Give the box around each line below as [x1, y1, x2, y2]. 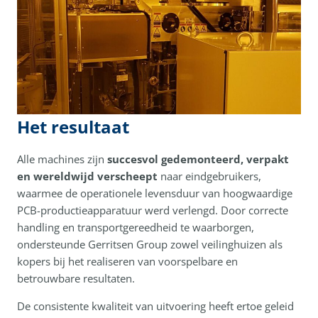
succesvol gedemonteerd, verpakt [107, 151, 289, 166]
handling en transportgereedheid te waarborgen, [17, 219, 254, 234]
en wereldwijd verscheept [17, 168, 158, 183]
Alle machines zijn [17, 151, 107, 166]
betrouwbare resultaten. [17, 270, 135, 285]
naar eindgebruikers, [158, 168, 261, 183]
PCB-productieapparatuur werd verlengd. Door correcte [17, 202, 288, 217]
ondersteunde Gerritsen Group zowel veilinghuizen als [17, 236, 283, 251]
